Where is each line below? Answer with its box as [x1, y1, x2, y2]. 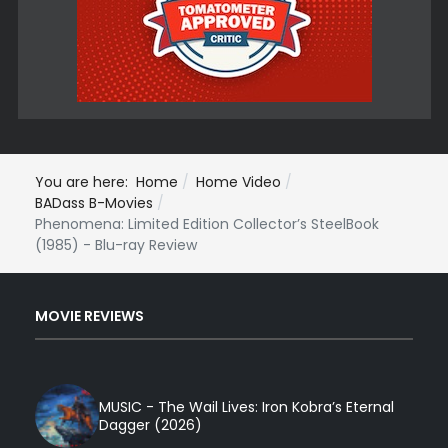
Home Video [196, 171, 281, 192]
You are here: [35, 171, 136, 192]
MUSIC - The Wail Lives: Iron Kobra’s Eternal [99, 397, 394, 418]
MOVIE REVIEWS [35, 306, 144, 327]
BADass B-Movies [35, 192, 153, 213]
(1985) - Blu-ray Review [35, 234, 197, 255]
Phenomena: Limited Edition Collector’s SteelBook [35, 213, 379, 234]
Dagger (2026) [99, 415, 202, 436]
